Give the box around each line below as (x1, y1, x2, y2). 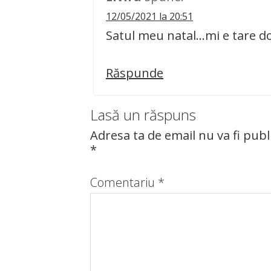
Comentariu (90, 174, 158, 191)
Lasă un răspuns (90, 105, 196, 125)
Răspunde (106, 65, 163, 81)
